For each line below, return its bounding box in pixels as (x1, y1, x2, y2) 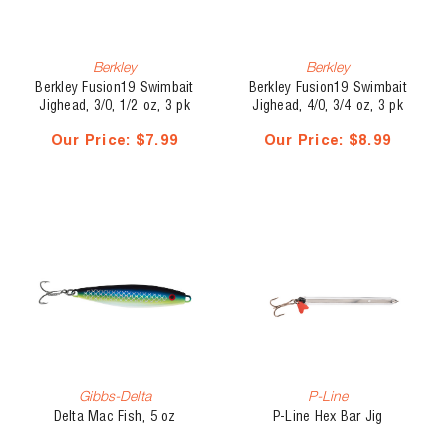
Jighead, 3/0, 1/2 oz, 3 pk (39, 98, 190, 113)
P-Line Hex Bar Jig (272, 409, 383, 424)
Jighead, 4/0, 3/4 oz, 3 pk (252, 98, 403, 113)
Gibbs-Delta (78, 386, 151, 404)
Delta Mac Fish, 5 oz (53, 409, 176, 424)
